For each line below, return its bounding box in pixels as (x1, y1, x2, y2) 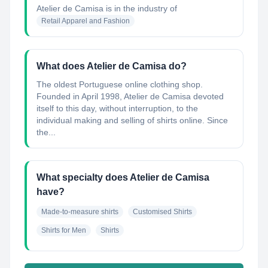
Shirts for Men (41, 226, 86, 234)
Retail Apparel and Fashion (41, 17, 130, 25)
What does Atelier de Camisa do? (36, 61, 187, 71)
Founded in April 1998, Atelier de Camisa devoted (36, 92, 224, 101)
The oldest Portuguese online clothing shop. (36, 80, 203, 89)
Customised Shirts (133, 208, 192, 216)
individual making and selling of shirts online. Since (36, 115, 228, 125)
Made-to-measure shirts (41, 208, 118, 216)
